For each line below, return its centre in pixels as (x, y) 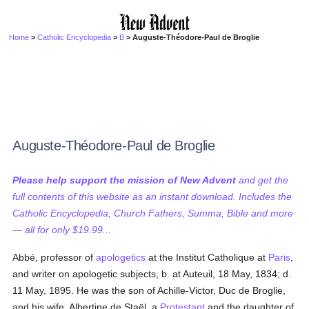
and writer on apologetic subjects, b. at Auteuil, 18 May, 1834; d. (152, 274)
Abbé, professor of (54, 257)
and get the (262, 180)
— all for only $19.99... (62, 230)
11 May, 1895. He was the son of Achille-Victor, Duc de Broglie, (149, 290)
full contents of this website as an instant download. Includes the (152, 197)
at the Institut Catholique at (207, 257)
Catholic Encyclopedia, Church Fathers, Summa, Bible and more (153, 213)
